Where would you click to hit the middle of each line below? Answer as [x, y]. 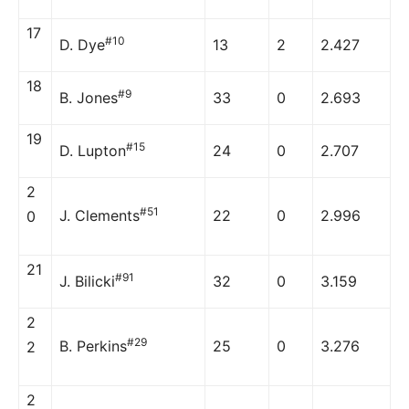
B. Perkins [93, 346]
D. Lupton [93, 150]
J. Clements [100, 215]
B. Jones [89, 97]
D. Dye [82, 44]
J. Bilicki [87, 281]
